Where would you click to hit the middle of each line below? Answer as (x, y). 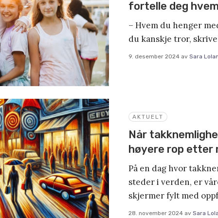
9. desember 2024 (154, 56)
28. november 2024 (156, 213)
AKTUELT (148, 117)
